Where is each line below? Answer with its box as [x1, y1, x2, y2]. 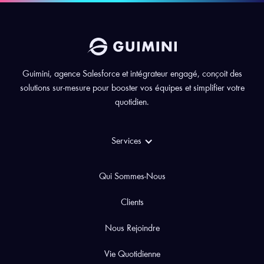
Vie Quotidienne [104, 249, 160, 259]
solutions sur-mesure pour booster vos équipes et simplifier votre [19, 83, 245, 93]
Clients [120, 197, 144, 207]
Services [111, 136, 141, 146]
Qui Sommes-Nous [98, 171, 166, 181]
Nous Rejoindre [104, 223, 160, 233]
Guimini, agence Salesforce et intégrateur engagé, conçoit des [22, 69, 242, 79]
